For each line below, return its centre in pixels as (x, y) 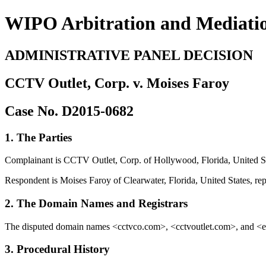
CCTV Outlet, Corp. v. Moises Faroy (117, 83)
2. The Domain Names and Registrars (96, 204)
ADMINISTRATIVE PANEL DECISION (129, 55)
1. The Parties (38, 137)
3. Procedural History (57, 249)
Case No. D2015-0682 (69, 111)
